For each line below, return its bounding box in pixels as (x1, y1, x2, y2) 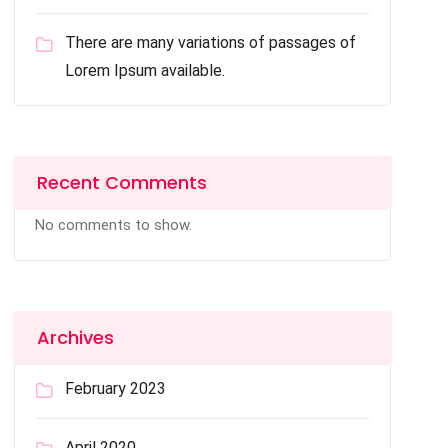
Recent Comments (37, 170, 208, 195)
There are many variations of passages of (65, 33, 357, 52)
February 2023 (65, 379, 167, 398)
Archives (37, 325, 115, 350)
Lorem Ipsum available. (65, 61, 226, 80)
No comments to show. (35, 216, 193, 234)
